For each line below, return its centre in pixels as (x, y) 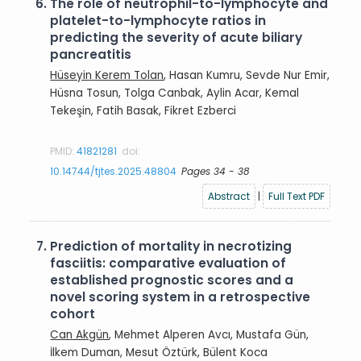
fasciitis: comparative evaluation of (168, 263)
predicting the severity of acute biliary (176, 37)
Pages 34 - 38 (216, 171)
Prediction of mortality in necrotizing (171, 246)
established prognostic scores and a (172, 280)
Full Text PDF (297, 196)
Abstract (229, 196)
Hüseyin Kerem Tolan (107, 75)
